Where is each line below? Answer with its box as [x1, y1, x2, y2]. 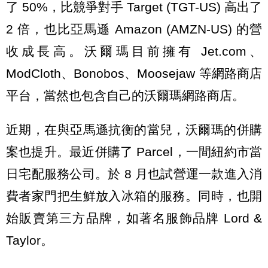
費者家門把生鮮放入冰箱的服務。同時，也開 [6, 189, 262, 203]
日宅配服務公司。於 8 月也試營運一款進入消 [6, 167, 262, 181]
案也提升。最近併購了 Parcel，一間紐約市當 [6, 145, 262, 159]
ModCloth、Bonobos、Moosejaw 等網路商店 [6, 66, 262, 80]
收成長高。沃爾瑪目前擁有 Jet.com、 [6, 44, 262, 58]
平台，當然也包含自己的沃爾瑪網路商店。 [6, 88, 245, 102]
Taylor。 [6, 233, 53, 248]
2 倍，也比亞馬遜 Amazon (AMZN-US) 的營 [6, 22, 262, 36]
